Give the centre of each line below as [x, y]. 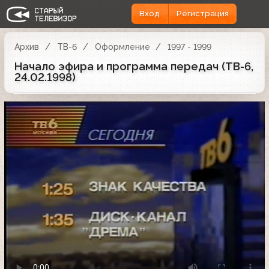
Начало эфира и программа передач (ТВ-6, [134, 66]
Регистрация [202, 14]
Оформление [122, 47]
